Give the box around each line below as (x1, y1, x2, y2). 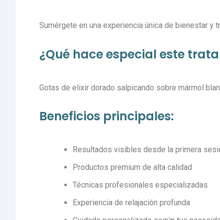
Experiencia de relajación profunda (73, 198, 190, 208)
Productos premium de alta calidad (73, 163, 192, 172)
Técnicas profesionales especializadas (73, 180, 208, 190)
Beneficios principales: (39, 108, 174, 125)
